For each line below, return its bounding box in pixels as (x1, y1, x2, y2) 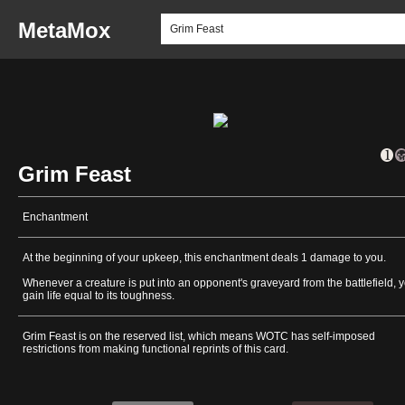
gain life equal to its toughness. (23, 289, 174, 303)
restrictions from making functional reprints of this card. (23, 343, 288, 356)
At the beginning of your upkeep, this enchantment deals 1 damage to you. (23, 251, 386, 265)
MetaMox (18, 18, 110, 42)
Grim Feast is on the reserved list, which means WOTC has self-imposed (23, 330, 375, 344)
